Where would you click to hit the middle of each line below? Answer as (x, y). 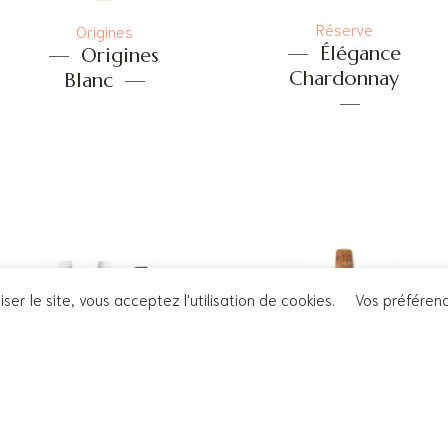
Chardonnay (344, 79)
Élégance (360, 54)
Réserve (344, 29)
